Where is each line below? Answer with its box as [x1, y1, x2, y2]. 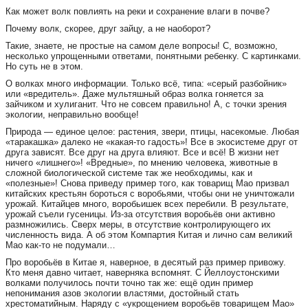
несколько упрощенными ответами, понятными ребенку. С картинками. [5, 51, 301, 61]
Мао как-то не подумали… [5, 240, 115, 250]
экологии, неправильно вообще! [5, 109, 139, 120]
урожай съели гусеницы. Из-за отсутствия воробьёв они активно [5, 209, 275, 219]
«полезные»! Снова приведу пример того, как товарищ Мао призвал [5, 178, 289, 188]
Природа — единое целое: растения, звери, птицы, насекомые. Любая [5, 126, 299, 137]
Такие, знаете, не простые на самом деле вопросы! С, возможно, [5, 41, 278, 51]
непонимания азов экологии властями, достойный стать [5, 288, 239, 298]
